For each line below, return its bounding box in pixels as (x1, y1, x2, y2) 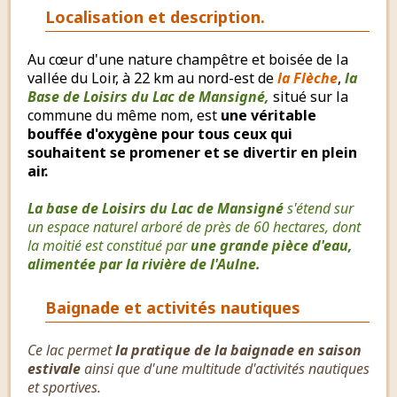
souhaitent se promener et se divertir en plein (27, 142, 357, 162)
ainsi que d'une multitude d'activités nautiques (81, 358, 370, 378)
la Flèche (277, 67, 338, 88)
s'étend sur (284, 198, 354, 218)
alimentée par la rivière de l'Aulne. (27, 253, 261, 274)
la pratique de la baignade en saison (115, 339, 362, 360)
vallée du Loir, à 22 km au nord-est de (27, 67, 277, 88)
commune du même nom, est (27, 105, 221, 125)
